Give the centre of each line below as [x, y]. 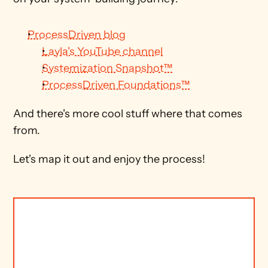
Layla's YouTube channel [103, 51]
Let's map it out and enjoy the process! [109, 159]
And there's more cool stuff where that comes [128, 114]
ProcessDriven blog [77, 35]
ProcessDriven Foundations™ [116, 85]
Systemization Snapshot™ [107, 68]
